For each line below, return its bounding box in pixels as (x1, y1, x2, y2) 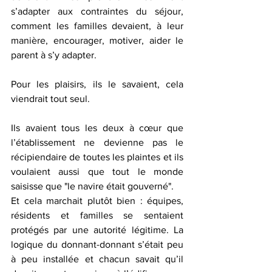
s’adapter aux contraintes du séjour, (11, 6, 183, 16)
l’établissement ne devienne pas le (11, 137, 183, 148)
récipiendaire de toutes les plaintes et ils (11, 152, 183, 162)
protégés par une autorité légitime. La (11, 225, 183, 235)
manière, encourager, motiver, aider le (11, 35, 183, 46)
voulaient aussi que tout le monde (11, 166, 183, 177)
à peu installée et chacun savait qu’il (11, 254, 183, 264)
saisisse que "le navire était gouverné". (11, 181, 174, 191)
